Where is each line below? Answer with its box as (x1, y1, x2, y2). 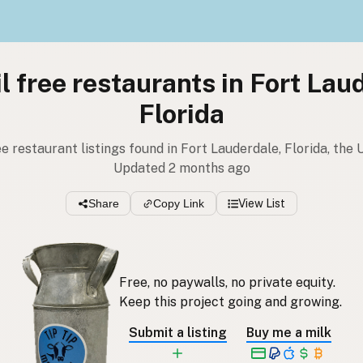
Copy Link (153, 197, 204, 211)
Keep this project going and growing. (118, 293, 342, 310)
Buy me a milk (246, 324, 331, 340)
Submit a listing (128, 324, 227, 340)
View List (238, 197, 286, 211)
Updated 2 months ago (113, 160, 250, 176)
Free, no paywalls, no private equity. (118, 274, 335, 290)
